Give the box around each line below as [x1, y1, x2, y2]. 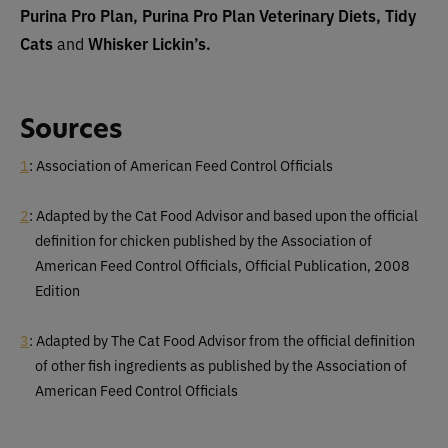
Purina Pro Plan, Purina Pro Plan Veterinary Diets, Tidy [20, 3, 416, 26]
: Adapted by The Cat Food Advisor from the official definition [29, 329, 415, 350]
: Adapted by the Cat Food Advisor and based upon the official [29, 204, 418, 225]
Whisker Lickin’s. [84, 31, 211, 54]
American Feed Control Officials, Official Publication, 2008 [35, 254, 410, 275]
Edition [35, 279, 80, 300]
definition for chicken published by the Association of [35, 229, 372, 250]
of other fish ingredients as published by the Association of [35, 354, 407, 375]
